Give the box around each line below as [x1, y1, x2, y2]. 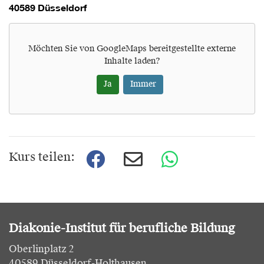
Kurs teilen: [9, 152, 75, 164]
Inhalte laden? [104, 57, 160, 66]
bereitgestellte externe [147, 45, 236, 54]
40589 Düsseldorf [9, 2, 87, 14]
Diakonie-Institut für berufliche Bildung [9, 223, 235, 236]
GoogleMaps [97, 45, 147, 54]
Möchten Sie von [28, 45, 97, 54]
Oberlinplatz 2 [9, 245, 74, 255]
